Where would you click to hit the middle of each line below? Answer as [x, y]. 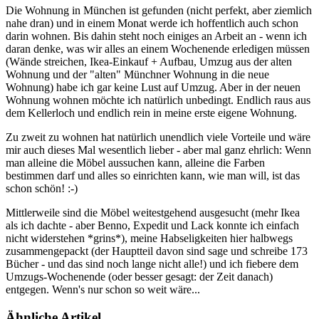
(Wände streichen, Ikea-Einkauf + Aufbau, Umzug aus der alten [149, 62]
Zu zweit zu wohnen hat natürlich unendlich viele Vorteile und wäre [158, 137]
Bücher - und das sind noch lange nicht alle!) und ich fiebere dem [152, 264]
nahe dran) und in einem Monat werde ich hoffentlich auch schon [152, 23]
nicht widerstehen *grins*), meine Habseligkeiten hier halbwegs [149, 239]
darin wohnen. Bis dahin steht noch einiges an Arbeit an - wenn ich [156, 36]
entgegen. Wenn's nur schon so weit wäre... [103, 290]
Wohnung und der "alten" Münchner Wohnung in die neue [137, 75]
